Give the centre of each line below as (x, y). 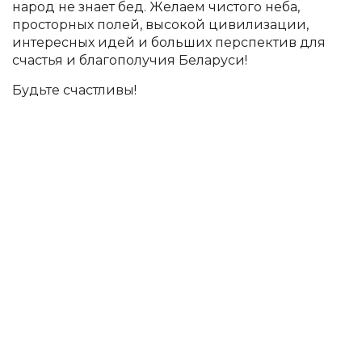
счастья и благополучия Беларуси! (130, 61)
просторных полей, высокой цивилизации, (160, 25)
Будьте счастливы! (74, 90)
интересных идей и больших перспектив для (169, 43)
